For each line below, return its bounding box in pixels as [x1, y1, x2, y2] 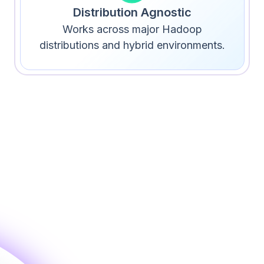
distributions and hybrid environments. [39, 38, 225, 51]
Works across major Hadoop [62, 22, 202, 35]
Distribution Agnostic [72, 5, 192, 19]
